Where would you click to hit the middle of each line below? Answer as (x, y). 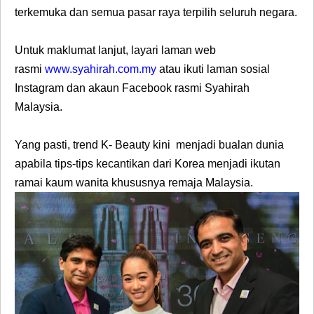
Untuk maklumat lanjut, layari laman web (115, 50)
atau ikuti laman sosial (214, 69)
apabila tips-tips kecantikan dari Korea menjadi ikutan (148, 163)
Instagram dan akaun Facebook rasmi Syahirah (132, 88)
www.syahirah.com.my (102, 69)
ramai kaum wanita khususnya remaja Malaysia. (134, 182)
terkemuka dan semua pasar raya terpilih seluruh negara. (156, 12)
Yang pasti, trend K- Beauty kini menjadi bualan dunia (149, 144)
